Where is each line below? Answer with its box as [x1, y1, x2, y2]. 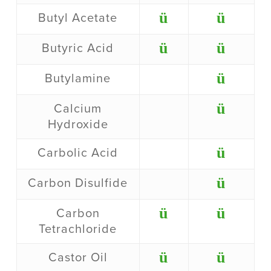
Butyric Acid [42, 41, 114, 56]
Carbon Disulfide [28, 176, 128, 191]
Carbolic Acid [38, 146, 119, 161]
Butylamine [45, 71, 111, 87]
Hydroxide [47, 117, 108, 132]
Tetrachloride [39, 222, 117, 237]
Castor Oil [48, 250, 108, 266]
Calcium [54, 102, 102, 117]
